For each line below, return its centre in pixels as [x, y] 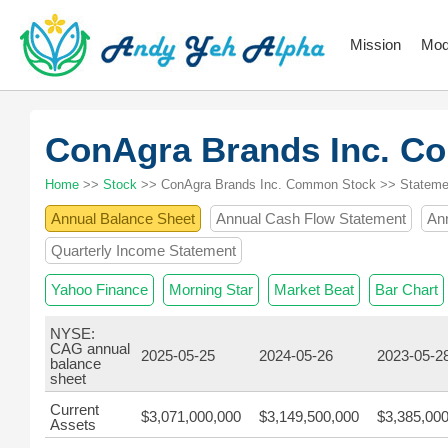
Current [74, 409]
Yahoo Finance [99, 289]
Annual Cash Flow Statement [311, 218]
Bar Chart [406, 289]
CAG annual [90, 348]
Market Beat [314, 289]
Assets [73, 424]
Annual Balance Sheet [123, 218]
